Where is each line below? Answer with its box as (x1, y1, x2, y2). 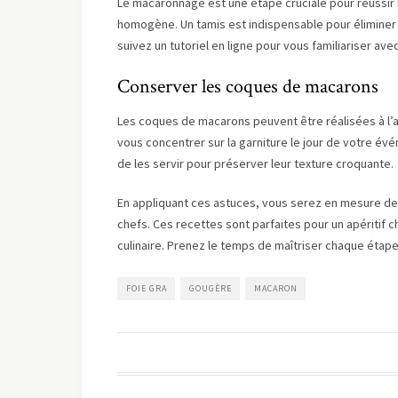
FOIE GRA (126, 283, 167, 294)
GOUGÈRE (189, 283, 232, 294)
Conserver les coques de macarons (117, 74, 378, 99)
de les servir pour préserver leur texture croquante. (117, 155, 394, 171)
